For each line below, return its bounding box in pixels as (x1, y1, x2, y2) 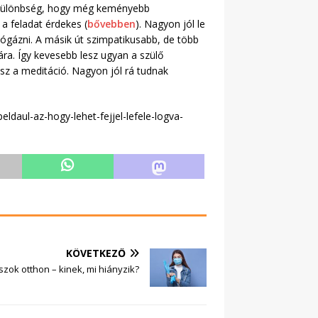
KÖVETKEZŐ (66, 246, 126, 261)
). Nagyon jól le (136, 17, 205, 31)
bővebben (87, 17, 136, 31)
